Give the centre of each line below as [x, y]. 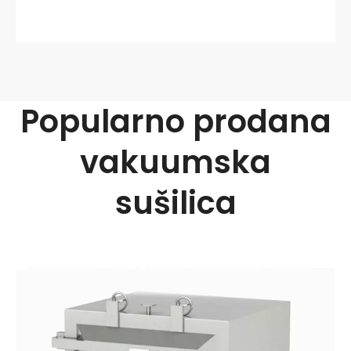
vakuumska [175, 162]
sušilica [175, 203]
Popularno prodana [175, 121]
